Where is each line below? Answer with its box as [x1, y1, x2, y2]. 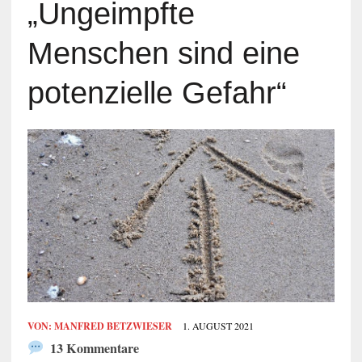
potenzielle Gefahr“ [27, 76, 287, 111]
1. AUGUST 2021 [182, 319, 254, 333]
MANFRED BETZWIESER [53, 319, 172, 334]
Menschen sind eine [27, 36, 300, 71]
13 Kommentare [46, 339, 139, 359]
